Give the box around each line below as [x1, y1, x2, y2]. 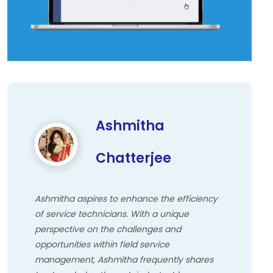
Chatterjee [96, 149, 171, 168]
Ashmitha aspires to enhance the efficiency [35, 193, 218, 205]
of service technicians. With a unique [35, 208, 189, 221]
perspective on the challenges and [35, 223, 181, 236]
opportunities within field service [35, 238, 169, 251]
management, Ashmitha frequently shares [35, 253, 213, 266]
